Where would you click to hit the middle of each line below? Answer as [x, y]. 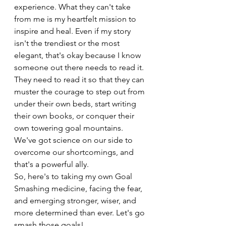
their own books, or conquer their [75, 116]
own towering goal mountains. [70, 128]
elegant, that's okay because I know [78, 55]
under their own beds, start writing [76, 104]
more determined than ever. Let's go [80, 213]
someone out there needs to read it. [80, 67]
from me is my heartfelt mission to [76, 19]
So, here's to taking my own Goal [74, 176]
